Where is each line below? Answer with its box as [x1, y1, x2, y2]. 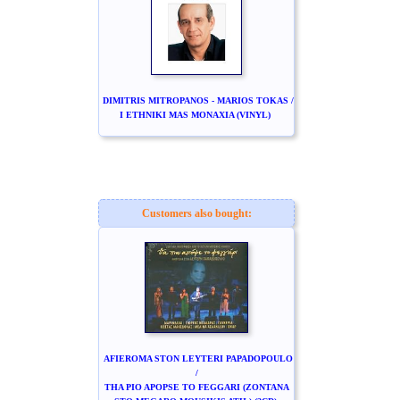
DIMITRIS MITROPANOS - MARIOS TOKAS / [102, 96, 294, 105]
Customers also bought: [141, 207, 252, 220]
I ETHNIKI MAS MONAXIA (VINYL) [120, 110, 271, 120]
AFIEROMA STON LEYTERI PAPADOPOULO [103, 354, 293, 363]
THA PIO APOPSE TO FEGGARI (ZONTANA [104, 382, 289, 392]
